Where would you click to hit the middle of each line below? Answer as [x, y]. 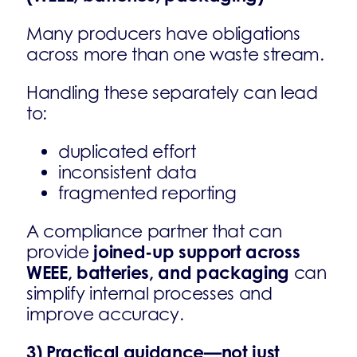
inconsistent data [127, 172]
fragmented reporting [147, 193]
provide [60, 252]
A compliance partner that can [154, 231]
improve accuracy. [105, 314]
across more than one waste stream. [175, 54]
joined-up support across [197, 251]
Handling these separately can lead [172, 92]
